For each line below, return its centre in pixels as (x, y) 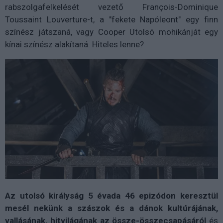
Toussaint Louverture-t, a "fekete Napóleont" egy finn (111, 20)
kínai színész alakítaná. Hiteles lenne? (74, 45)
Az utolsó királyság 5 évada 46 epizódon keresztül (111, 195)
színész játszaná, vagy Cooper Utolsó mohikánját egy (111, 32)
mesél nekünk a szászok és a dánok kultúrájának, (111, 208)
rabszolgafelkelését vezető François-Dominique (111, 7)
